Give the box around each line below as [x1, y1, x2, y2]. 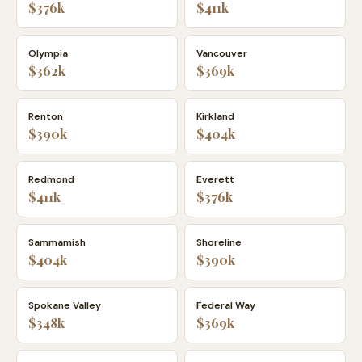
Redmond [28, 173, 74, 186]
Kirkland [196, 110, 234, 123]
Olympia [28, 47, 68, 60]
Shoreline [196, 236, 242, 249]
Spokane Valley [28, 299, 101, 312]
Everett [196, 173, 234, 186]
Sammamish [28, 236, 86, 249]
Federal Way [196, 299, 255, 312]
